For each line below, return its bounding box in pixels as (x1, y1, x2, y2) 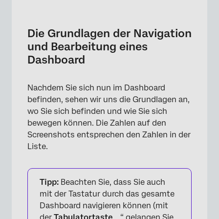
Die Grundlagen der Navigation (27, 27, 192, 40)
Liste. (27, 142, 48, 152)
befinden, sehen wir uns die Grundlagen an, (27, 95, 190, 105)
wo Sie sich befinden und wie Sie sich (27, 107, 167, 116)
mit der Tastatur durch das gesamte (40, 189, 175, 199)
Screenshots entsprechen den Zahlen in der (27, 130, 191, 140)
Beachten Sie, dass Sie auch (59, 177, 165, 187)
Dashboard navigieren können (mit (40, 201, 168, 211)
